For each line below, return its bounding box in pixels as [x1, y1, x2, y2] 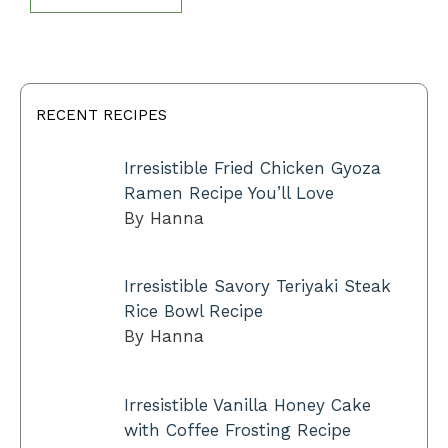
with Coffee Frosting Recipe [123, 419, 351, 440]
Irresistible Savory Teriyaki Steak [123, 276, 391, 297]
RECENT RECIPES [36, 106, 167, 125]
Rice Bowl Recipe [123, 301, 263, 322]
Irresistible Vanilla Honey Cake [123, 394, 371, 415]
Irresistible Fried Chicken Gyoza [123, 158, 381, 179]
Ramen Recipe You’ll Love [123, 183, 334, 204]
